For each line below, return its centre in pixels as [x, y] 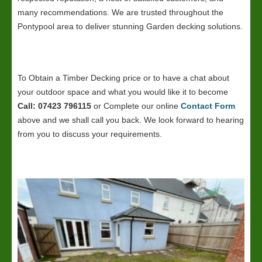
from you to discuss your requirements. [90, 134]
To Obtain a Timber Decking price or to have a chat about [123, 78]
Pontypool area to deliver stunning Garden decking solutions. [130, 26]
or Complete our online [136, 106]
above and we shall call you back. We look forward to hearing [131, 120]
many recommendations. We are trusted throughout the [120, 12]
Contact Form [208, 106]
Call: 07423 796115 [54, 106]
